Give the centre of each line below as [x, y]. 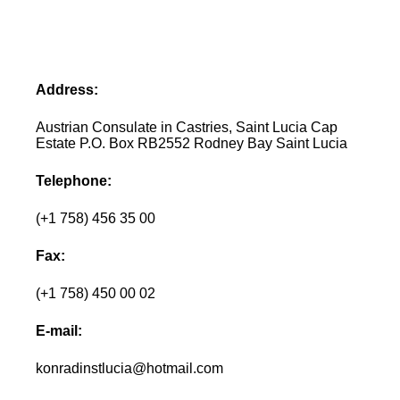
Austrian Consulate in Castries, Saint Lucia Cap [187, 127]
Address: [67, 89]
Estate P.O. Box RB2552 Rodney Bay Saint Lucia [192, 143]
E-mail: [59, 330]
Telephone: [74, 180]
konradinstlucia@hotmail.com [130, 368]
